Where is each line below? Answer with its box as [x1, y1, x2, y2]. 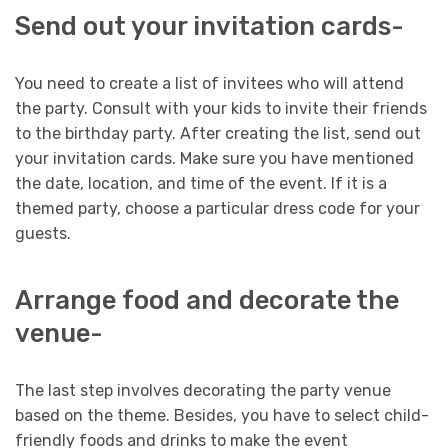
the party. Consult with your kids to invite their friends [15, 98, 427, 118]
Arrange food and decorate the [15, 285, 399, 316]
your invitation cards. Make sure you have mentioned [15, 148, 414, 168]
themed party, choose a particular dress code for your [15, 198, 420, 218]
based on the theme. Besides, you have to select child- [15, 406, 429, 426]
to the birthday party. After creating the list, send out [15, 123, 421, 143]
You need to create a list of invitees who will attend [15, 73, 404, 93]
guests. [15, 223, 71, 243]
